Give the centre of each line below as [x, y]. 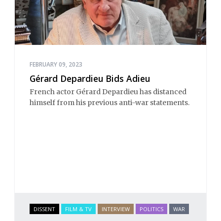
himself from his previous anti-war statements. [110, 102]
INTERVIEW [116, 209]
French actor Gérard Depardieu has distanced [108, 92]
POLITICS [151, 209]
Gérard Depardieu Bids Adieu [90, 79]
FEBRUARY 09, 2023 [56, 65]
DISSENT [44, 209]
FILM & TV [78, 209]
